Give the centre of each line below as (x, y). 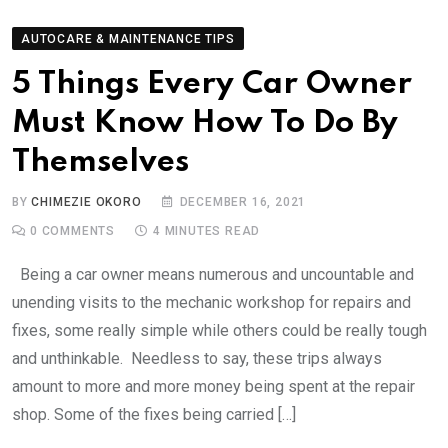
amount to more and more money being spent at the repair (213, 386)
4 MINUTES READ (207, 230)
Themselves (100, 162)
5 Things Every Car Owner (212, 84)
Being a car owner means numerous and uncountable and (213, 274)
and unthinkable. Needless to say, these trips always (197, 358)
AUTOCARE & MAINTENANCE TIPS (128, 38)
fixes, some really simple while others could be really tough (219, 330)
